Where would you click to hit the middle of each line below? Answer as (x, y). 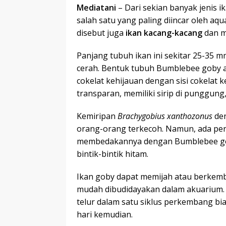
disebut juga (101, 33)
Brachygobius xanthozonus (166, 116)
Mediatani (96, 8)
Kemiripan (97, 116)
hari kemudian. (105, 215)
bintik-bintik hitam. (112, 154)
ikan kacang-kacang (164, 33)
